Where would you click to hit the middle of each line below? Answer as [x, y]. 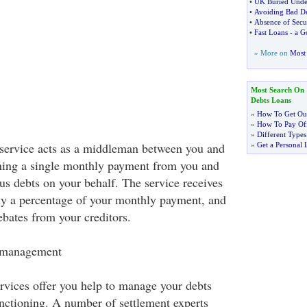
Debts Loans [271, 100]
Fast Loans [271, 32]
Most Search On [277, 90]
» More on [272, 53]
